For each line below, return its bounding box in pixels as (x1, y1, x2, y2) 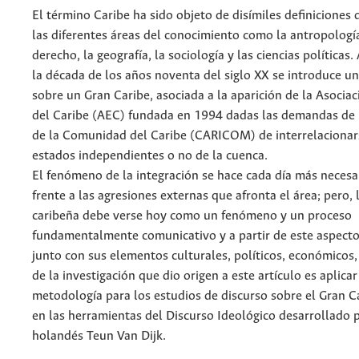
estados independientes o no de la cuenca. (32, 149, 268, 163)
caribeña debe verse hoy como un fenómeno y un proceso (32, 209, 352, 224)
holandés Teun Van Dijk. (32, 329, 166, 344)
